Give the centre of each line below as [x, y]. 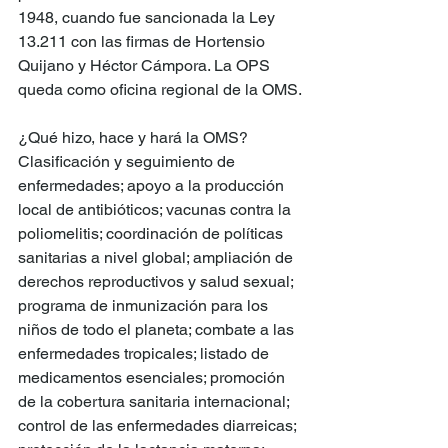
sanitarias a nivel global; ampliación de [157, 258]
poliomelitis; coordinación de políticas [152, 234]
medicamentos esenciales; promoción [153, 378]
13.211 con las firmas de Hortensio [143, 42]
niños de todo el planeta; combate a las [158, 330]
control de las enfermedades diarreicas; [159, 426]
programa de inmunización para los [145, 306]
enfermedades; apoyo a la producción [153, 186]
